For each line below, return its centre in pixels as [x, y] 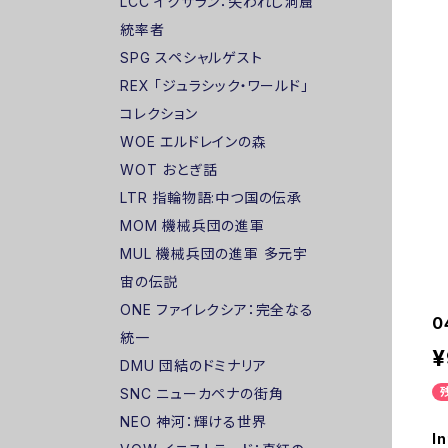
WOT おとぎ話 [169, 169]
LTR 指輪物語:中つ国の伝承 [211, 197]
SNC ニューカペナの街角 [202, 393]
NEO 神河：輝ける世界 [193, 421]
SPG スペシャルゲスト [191, 57]
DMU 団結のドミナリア [193, 365]
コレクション [159, 113]
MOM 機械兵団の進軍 [192, 225]
